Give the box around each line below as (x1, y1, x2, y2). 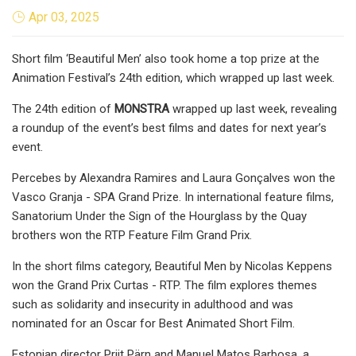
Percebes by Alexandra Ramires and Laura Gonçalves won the (12, 170, 335, 185)
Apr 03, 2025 (29, 9, 99, 25)
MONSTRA (114, 101, 169, 116)
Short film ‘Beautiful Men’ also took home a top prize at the (12, 51, 319, 66)
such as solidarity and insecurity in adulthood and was (12, 296, 293, 311)
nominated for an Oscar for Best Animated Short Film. (12, 315, 295, 331)
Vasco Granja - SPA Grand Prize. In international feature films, (12, 189, 334, 204)
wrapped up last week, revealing (169, 101, 337, 116)
